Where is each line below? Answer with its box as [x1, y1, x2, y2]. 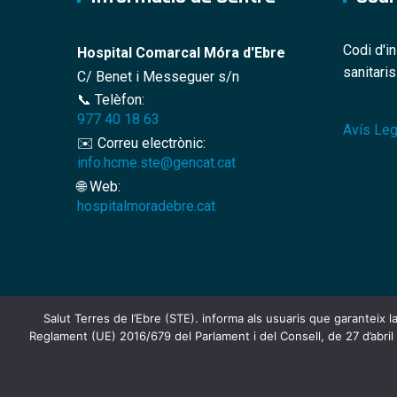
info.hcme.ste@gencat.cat [77, 154, 236, 172]
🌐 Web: [77, 177, 121, 195]
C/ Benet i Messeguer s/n [77, 67, 239, 85]
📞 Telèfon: [77, 91, 144, 109]
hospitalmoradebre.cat [77, 197, 215, 214]
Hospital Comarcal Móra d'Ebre [77, 43, 285, 61]
